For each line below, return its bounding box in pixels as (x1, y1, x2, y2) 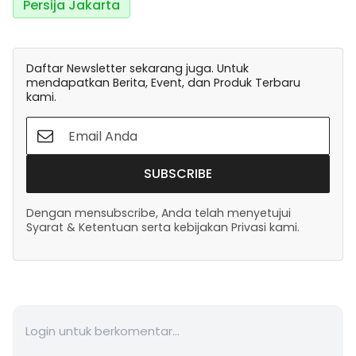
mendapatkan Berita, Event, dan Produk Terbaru (26, 75, 300, 91)
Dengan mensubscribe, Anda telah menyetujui (26, 205, 291, 222)
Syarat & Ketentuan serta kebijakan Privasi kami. (26, 219, 300, 236)
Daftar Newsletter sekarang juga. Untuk (26, 60, 249, 77)
